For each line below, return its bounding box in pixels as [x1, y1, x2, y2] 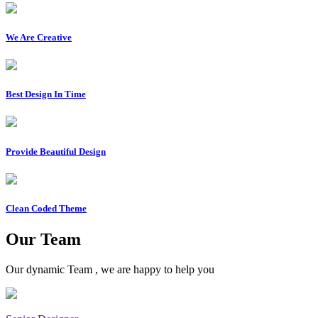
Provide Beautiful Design [6, 146, 106, 157]
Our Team [6, 230, 81, 249]
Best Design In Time [6, 89, 86, 100]
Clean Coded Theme [6, 202, 87, 214]
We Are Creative [6, 31, 72, 43]
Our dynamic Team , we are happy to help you [6, 263, 214, 276]
